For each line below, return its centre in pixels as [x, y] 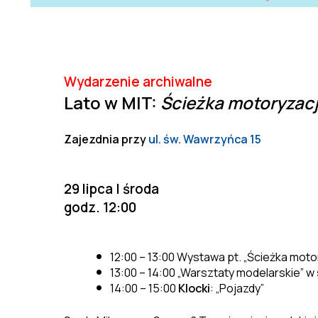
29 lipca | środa [111, 188]
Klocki [194, 288]
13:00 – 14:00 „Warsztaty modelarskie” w [213, 272]
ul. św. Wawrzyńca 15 [205, 139]
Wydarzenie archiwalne [138, 81]
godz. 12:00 [100, 207]
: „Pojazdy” [237, 288]
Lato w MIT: [112, 102]
